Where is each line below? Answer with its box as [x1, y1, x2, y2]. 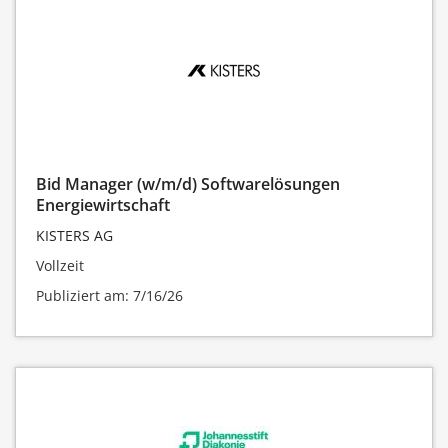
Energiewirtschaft [36, 193, 170, 216]
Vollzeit [36, 255, 84, 275]
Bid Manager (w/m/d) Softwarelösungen [36, 172, 340, 195]
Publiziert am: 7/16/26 [36, 285, 183, 305]
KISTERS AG [36, 225, 113, 245]
